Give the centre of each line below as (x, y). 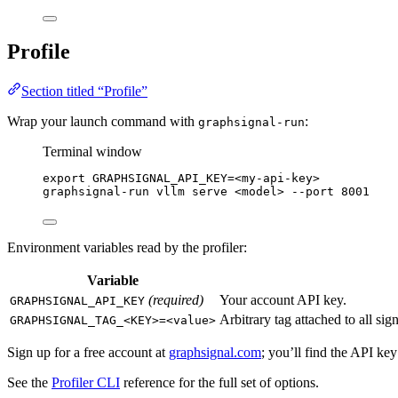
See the (29, 382)
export (64, 178)
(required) (176, 299)
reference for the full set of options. (219, 382)
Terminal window (92, 151)
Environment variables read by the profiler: (127, 247)
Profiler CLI (86, 382)
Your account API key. (283, 299)
